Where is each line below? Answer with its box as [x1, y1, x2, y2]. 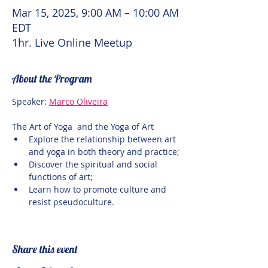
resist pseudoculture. [29, 196, 114, 208]
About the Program [12, 72, 92, 86]
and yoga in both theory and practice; [29, 146, 179, 157]
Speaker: [12, 96, 49, 107]
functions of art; [29, 171, 93, 182]
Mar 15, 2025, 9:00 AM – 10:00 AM [12, 5, 179, 20]
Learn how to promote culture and [29, 184, 169, 195]
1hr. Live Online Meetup [12, 35, 132, 50]
